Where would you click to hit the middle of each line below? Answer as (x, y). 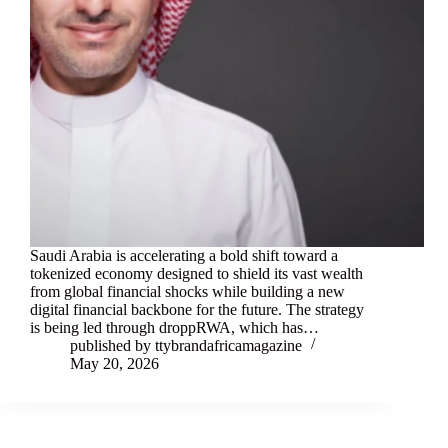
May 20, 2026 (114, 364)
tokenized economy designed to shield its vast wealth (196, 274)
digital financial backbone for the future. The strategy (197, 310)
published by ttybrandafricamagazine (186, 346)
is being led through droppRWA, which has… (174, 328)
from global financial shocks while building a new (187, 292)
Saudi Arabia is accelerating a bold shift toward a (184, 256)
